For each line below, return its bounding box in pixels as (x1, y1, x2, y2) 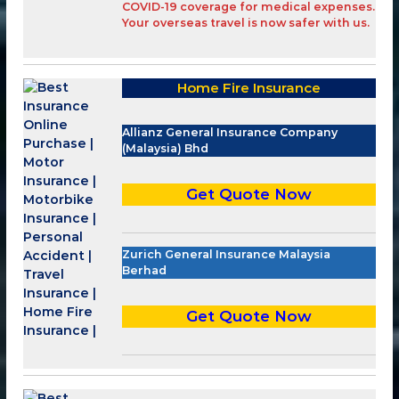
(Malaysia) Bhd (122, 141, 209, 155)
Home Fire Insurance (177, 78, 321, 96)
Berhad (122, 263, 167, 277)
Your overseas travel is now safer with (122, 15, 354, 29)
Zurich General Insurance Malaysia (122, 247, 331, 261)
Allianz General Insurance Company (122, 125, 338, 139)
